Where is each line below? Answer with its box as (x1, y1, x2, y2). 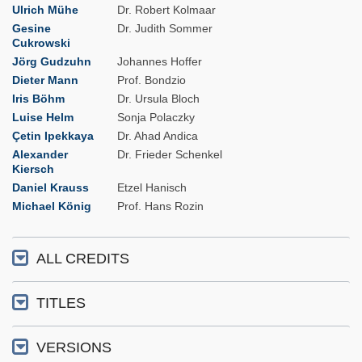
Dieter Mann (12, 74, 78, 87)
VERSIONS (36, 339, 112, 356)
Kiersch (12, 162, 54, 176)
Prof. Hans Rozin (117, 200, 204, 213)
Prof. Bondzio (117, 74, 186, 87)
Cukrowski (12, 36, 70, 50)
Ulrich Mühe (12, 3, 78, 17)
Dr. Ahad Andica (117, 129, 198, 143)
